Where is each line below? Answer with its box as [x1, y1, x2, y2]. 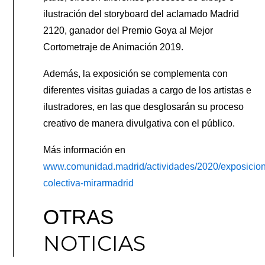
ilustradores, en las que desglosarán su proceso [43, 101, 244, 112]
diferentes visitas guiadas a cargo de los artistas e [43, 85, 252, 95]
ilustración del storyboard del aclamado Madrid [43, 8, 240, 19]
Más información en [43, 144, 126, 155]
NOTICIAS [43, 230, 146, 256]
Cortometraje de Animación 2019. [43, 41, 184, 52]
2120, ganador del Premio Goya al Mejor [43, 25, 214, 35]
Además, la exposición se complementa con [43, 68, 228, 79]
